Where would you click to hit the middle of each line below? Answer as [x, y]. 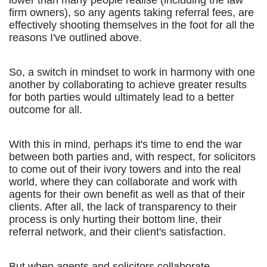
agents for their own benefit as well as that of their [127, 194]
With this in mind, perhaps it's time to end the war [125, 144]
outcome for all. [46, 110]
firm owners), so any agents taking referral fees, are [131, 13]
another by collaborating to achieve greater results [128, 85]
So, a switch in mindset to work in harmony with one [132, 72]
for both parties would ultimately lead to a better [122, 97]
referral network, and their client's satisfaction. [117, 232]
